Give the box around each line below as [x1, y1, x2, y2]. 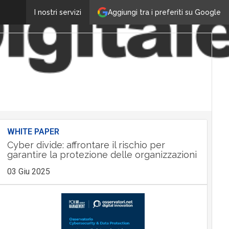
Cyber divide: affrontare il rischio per [7, 140, 165, 150]
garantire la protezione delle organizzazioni [7, 149, 197, 160]
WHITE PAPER [7, 127, 59, 136]
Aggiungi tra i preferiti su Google [108, 8, 221, 16]
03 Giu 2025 [7, 167, 50, 176]
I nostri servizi [34, 8, 81, 16]
